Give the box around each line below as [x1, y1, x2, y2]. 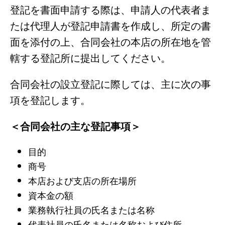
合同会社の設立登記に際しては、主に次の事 [10, 76, 211, 91]
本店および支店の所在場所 [28, 173, 137, 187]
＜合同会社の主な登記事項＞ [10, 118, 141, 133]
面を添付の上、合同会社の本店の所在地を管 [10, 34, 211, 49]
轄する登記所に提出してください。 [10, 50, 171, 65]
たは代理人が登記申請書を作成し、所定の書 [10, 18, 211, 33]
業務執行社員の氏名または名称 [28, 202, 155, 216]
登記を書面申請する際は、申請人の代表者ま [10, 2, 211, 17]
